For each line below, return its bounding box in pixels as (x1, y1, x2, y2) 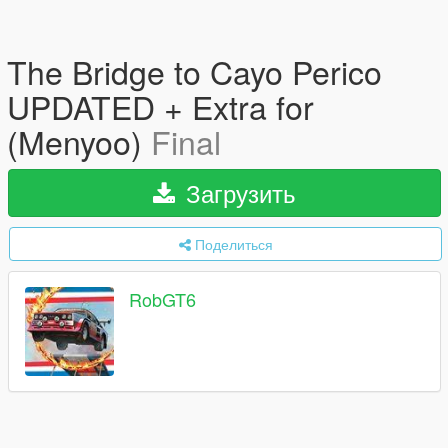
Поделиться (194, 234, 273, 254)
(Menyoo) (7, 118, 151, 164)
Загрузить (179, 175, 296, 210)
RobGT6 (129, 286, 196, 313)
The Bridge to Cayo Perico (7, 48, 382, 94)
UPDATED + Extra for (7, 83, 314, 129)
